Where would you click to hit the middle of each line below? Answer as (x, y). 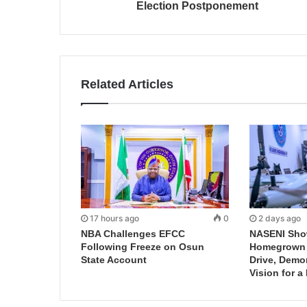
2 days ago (279, 218)
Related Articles (127, 84)
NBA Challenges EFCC (133, 233)
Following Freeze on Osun (143, 246)
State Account (114, 259)
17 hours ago (114, 218)
